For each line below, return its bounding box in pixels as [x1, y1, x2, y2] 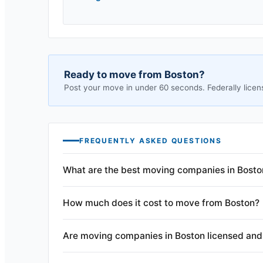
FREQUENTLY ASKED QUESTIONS [79, 136, 222, 145]
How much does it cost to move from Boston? [63, 197, 259, 208]
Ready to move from [64, 68, 164, 80]
